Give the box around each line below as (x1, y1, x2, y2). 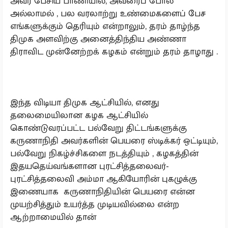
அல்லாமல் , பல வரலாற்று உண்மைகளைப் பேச (10, 6, 206, 21)
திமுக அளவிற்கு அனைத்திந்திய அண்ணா (10, 31, 186, 46)
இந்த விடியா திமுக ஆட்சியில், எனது (10, 95, 159, 110)
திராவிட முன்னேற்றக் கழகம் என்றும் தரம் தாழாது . (10, 44, 218, 59)
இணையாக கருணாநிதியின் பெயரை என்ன (10, 184, 195, 199)
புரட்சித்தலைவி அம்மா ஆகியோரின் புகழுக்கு (10, 171, 197, 186)
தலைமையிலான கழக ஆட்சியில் (10, 107, 148, 123)
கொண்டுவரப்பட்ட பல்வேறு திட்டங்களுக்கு (10, 120, 187, 135)
